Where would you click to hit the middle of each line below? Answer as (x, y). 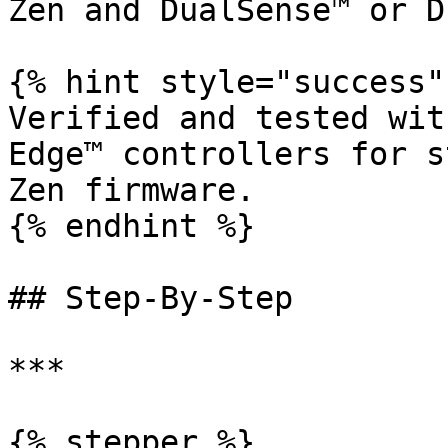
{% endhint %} (131, 226)
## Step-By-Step (150, 298)
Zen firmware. (131, 190)
